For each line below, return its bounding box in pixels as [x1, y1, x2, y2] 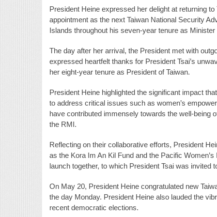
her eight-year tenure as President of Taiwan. [49, 67, 190, 76]
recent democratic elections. [49, 203, 139, 212]
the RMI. [49, 120, 77, 128]
